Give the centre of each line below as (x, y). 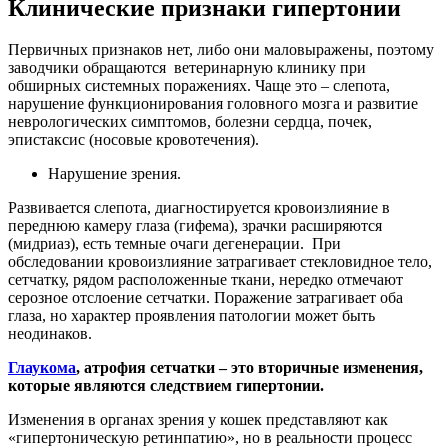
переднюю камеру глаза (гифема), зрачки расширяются (195, 226)
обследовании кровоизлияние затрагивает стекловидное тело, (220, 262)
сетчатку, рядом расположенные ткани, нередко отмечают (205, 280)
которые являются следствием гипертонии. (166, 386)
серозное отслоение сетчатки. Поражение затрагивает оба (205, 298)
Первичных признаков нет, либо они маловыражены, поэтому (221, 50)
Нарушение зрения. (114, 174)
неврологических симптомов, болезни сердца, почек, (190, 122)
